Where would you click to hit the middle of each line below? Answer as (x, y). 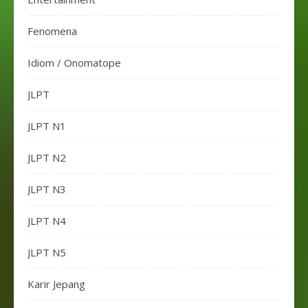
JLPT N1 (47, 126)
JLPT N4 (47, 221)
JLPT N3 (47, 189)
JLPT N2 (47, 157)
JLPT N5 (47, 252)
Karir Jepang (56, 284)
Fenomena (52, 31)
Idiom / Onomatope (74, 63)
